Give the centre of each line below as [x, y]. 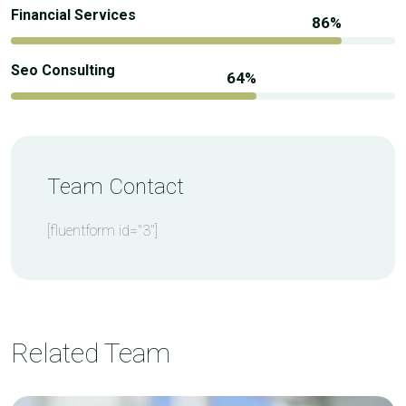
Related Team [91, 353]
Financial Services [73, 15]
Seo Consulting [63, 71]
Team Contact [116, 187]
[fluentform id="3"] [102, 231]
